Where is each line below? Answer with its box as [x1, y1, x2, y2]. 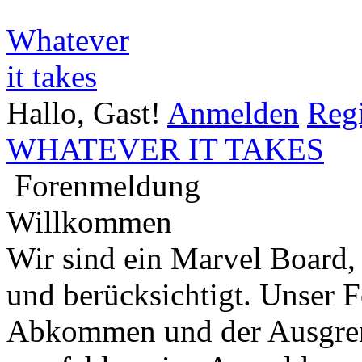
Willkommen [6, 204, 172, 239]
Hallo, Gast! [6, 95, 167, 130]
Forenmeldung [15, 167, 200, 203]
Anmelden [167, 95, 299, 130]
